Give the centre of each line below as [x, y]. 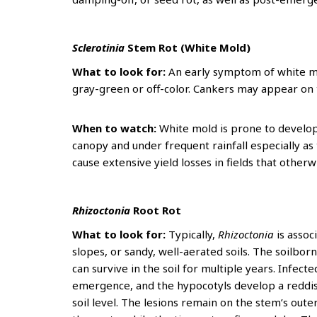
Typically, [192, 234]
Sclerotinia [98, 47]
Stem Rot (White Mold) [188, 47]
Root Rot [158, 210]
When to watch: [116, 128]
